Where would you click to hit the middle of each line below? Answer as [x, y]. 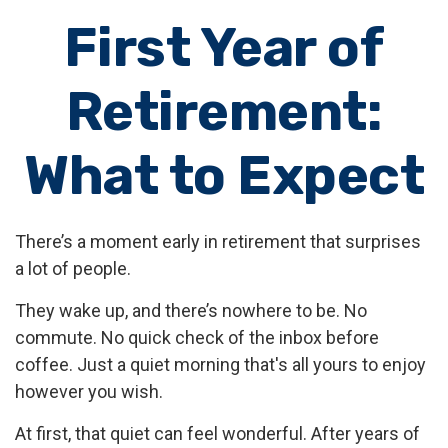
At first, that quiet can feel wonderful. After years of [217, 433]
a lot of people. [73, 268]
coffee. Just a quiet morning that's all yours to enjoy [220, 364]
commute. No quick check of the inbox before [197, 337]
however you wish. [89, 391]
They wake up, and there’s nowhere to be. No [191, 310]
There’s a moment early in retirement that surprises [218, 241]
